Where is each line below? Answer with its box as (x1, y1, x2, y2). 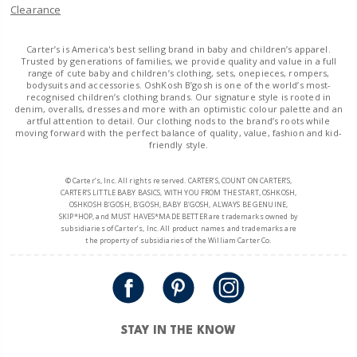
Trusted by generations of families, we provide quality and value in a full (20, 54, 337, 67)
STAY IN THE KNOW (120, 324, 237, 336)
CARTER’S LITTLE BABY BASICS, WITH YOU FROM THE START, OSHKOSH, (60, 186, 297, 198)
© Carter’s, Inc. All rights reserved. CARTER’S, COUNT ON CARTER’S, (65, 175, 292, 186)
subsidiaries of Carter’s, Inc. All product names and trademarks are (61, 222, 296, 233)
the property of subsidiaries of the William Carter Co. (85, 234, 272, 245)
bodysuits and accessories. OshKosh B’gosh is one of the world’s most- (25, 78, 331, 91)
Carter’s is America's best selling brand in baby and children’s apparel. (26, 42, 331, 55)
